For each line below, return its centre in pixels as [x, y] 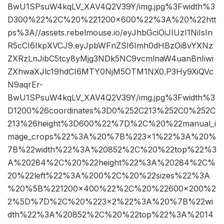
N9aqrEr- [25, 85]
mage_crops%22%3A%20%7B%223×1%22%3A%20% [112, 137]
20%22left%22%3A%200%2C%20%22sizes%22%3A [109, 176]
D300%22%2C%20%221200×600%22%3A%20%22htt [112, 20]
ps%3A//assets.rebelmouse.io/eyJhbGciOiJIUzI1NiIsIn [110, 33]
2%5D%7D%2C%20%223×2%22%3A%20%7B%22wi [110, 202]
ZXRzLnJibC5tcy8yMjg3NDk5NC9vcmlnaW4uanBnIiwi [110, 59]
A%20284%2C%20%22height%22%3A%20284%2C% [111, 163]
